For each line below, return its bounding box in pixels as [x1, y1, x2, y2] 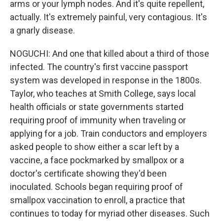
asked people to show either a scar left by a [10, 142, 179, 152]
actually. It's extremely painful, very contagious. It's [10, 12, 207, 22]
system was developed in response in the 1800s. [10, 75, 202, 85]
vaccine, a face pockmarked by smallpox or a [10, 155, 184, 165]
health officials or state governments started [10, 102, 184, 112]
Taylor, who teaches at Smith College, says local [10, 88, 196, 99]
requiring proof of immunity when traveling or [10, 115, 186, 125]
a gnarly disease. [10, 25, 75, 36]
